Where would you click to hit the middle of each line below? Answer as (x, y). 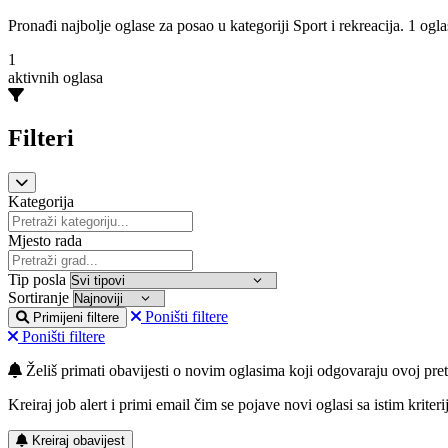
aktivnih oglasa (55, 78)
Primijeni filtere (76, 318)
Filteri (41, 138)
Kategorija (41, 202)
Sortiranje (38, 298)
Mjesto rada (45, 241)
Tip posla (37, 280)
